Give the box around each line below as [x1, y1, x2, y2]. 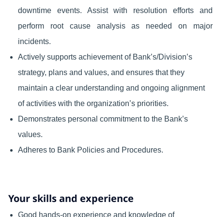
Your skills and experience [8, 192, 134, 205]
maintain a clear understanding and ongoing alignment [17, 84, 205, 93]
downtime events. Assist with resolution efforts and [17, 6, 213, 15]
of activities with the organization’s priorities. [17, 99, 169, 108]
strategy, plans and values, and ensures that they [17, 68, 185, 77]
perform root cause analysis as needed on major [17, 22, 213, 31]
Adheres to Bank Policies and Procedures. [17, 146, 163, 155]
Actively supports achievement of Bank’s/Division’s [17, 53, 192, 62]
